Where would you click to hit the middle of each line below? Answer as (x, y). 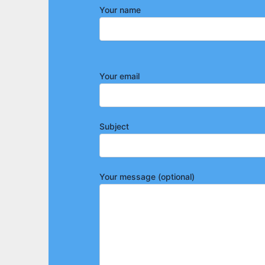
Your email (119, 76)
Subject (114, 126)
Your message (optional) (147, 176)
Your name (120, 10)
